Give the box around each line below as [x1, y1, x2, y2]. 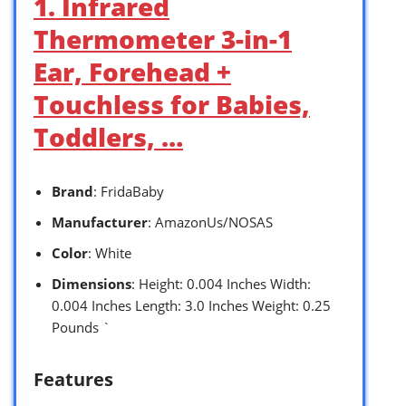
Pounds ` [52, 317, 111, 336]
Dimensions [52, 274, 131, 293]
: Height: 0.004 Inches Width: [131, 274, 311, 293]
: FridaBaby [93, 181, 164, 200]
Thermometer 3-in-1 [34, 21, 292, 56]
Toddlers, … [34, 119, 183, 154]
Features [34, 366, 113, 391]
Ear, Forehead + [34, 53, 231, 89]
